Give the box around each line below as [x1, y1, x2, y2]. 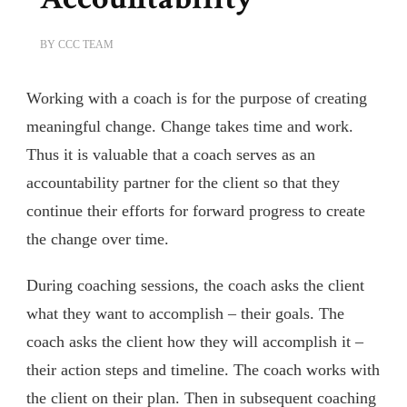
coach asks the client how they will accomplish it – [26, 333, 363, 351]
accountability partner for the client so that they [26, 174, 340, 192]
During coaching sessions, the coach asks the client [26, 276, 364, 294]
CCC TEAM [58, 38, 114, 51]
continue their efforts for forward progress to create [26, 202, 365, 220]
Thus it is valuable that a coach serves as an [26, 145, 315, 164]
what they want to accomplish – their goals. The [26, 304, 344, 323]
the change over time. [26, 230, 169, 248]
